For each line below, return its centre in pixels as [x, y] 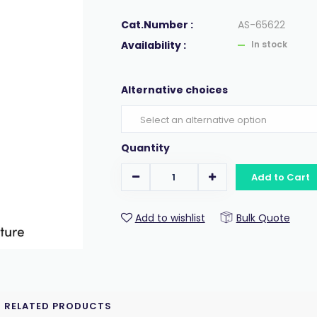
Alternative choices [174, 90]
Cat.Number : [157, 25]
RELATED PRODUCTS [58, 306]
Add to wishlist [170, 218]
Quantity [145, 148]
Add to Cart [280, 177]
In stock [269, 44]
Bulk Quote [263, 218]
